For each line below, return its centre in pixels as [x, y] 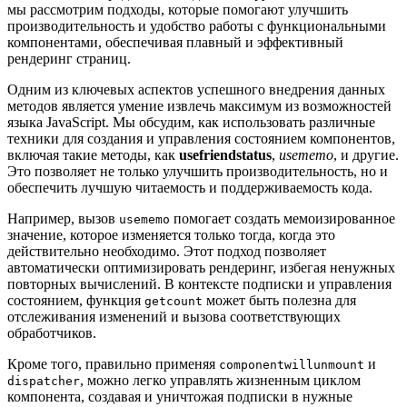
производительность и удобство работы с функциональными [197, 25]
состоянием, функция [76, 300]
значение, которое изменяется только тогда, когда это [171, 234]
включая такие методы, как [93, 154]
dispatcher [44, 381]
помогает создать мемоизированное [283, 218]
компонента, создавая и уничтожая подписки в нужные [180, 396]
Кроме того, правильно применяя [113, 363]
